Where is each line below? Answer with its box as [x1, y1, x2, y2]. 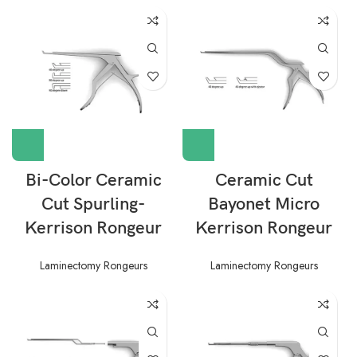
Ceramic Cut [214, 170, 313, 191]
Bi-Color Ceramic [25, 170, 162, 191]
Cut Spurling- [41, 194, 145, 215]
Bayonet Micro [208, 194, 320, 215]
